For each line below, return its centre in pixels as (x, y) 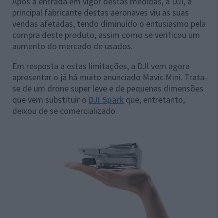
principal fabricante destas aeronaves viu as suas (100, 13)
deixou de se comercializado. (65, 111)
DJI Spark (106, 100)
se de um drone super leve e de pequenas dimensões (108, 89)
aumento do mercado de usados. (73, 46)
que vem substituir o (50, 100)
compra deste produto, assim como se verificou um (106, 35)
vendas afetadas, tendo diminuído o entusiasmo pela (109, 24)
